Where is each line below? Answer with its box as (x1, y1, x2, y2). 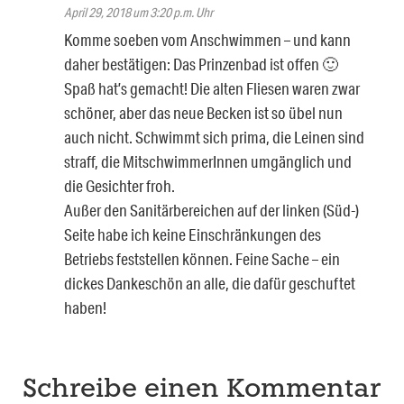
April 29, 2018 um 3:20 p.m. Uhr (64, 5, 213, 22)
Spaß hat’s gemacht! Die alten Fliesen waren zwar (64, 78, 360, 99)
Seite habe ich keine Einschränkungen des (64, 225, 321, 245)
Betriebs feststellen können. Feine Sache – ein (64, 249, 340, 270)
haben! (64, 298, 106, 318)
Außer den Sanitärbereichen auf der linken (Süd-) (64, 200, 359, 221)
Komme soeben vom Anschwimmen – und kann (64, 30, 351, 50)
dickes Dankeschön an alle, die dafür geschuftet (64, 273, 355, 294)
